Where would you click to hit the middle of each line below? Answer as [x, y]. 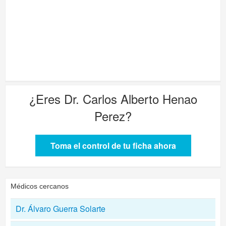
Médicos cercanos [40, 186]
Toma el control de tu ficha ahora [113, 146]
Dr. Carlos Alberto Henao [130, 99]
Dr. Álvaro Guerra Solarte [61, 209]
